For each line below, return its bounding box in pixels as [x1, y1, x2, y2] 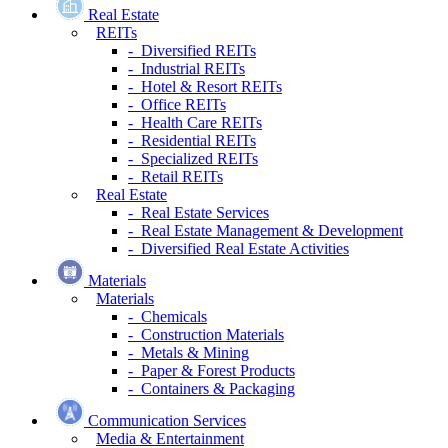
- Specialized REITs [128, 150, 258, 168]
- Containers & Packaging [128, 380, 295, 398]
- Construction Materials [128, 326, 284, 344]
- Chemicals [128, 308, 207, 326]
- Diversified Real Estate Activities [128, 240, 349, 258]
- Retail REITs [128, 168, 223, 186]
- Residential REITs [128, 132, 256, 150]
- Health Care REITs [128, 114, 262, 132]
